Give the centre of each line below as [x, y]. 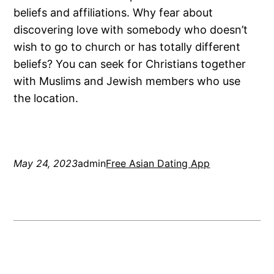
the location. [46, 98]
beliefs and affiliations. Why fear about [113, 13]
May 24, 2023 [46, 164]
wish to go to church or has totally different [127, 47]
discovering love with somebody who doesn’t [131, 30]
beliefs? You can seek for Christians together [130, 64]
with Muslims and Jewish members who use [127, 81]
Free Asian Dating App [158, 164]
